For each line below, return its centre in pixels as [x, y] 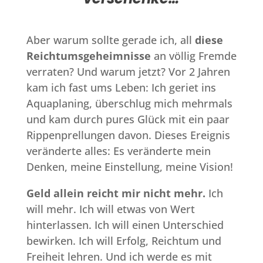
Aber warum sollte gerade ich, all [110, 40]
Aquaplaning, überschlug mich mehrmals [129, 103]
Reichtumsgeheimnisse [88, 55]
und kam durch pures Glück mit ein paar [128, 119]
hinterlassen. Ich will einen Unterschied [125, 225]
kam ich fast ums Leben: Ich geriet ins [121, 87]
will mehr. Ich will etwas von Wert [110, 209]
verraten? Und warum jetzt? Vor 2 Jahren [128, 71]
